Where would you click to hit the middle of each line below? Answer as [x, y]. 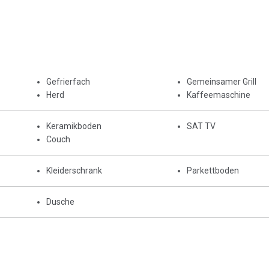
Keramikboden [74, 126]
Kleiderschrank [74, 170]
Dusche [60, 201]
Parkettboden [213, 170]
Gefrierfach [68, 81]
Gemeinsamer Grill [221, 81]
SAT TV [201, 126]
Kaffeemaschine [218, 95]
